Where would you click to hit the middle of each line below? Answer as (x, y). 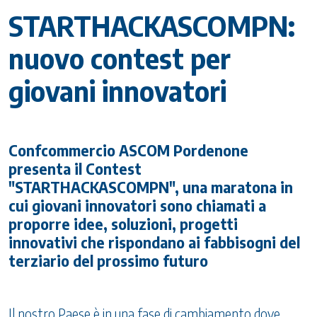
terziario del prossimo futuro (108, 261)
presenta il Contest (75, 169)
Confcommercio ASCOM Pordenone (128, 151)
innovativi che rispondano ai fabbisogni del (154, 243)
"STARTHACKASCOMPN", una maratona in (151, 188)
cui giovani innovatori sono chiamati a (137, 206)
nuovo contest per (120, 59)
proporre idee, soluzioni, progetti (123, 224)
